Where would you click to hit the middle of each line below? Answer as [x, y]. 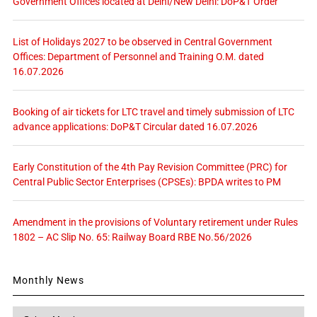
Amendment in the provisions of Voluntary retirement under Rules [155, 222]
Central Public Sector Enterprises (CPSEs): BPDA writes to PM [146, 181]
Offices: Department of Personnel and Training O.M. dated [138, 56]
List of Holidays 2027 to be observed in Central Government [142, 41]
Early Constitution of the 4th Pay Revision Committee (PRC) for [150, 167]
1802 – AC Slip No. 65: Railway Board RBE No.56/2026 [132, 237]
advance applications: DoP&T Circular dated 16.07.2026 [135, 126]
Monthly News [48, 280]
